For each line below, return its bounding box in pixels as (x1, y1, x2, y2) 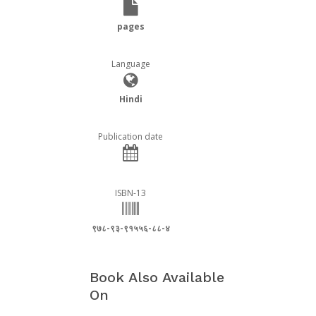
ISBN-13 (115, 187, 146, 200)
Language (111, 58, 150, 71)
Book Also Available (90, 269, 224, 286)
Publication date (98, 130, 163, 143)
